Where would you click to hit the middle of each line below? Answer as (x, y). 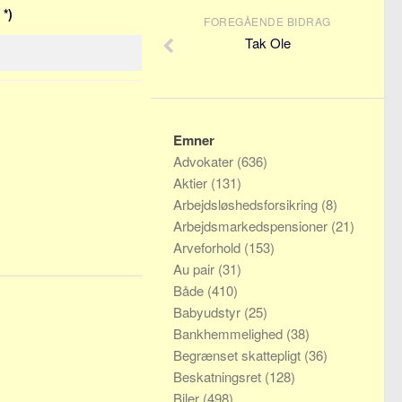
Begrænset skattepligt (239, 355)
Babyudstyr (209, 312)
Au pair (196, 269)
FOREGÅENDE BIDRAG (267, 21)
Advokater (205, 161)
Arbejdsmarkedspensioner (252, 226)
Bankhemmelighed (230, 333)
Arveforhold (209, 247)
